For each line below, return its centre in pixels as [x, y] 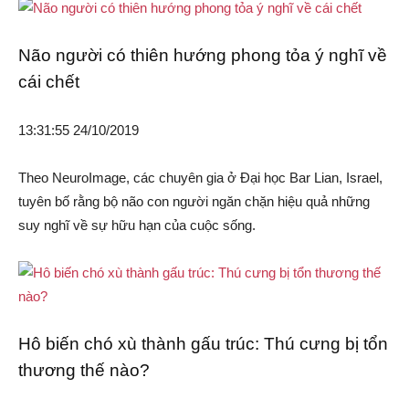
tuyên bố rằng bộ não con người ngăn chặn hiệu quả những [194, 202]
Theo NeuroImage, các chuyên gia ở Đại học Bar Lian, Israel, [200, 178]
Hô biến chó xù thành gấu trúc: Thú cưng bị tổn [203, 344]
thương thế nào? [84, 371]
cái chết [49, 82]
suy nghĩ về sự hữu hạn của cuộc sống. [137, 225]
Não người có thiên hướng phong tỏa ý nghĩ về [203, 56]
